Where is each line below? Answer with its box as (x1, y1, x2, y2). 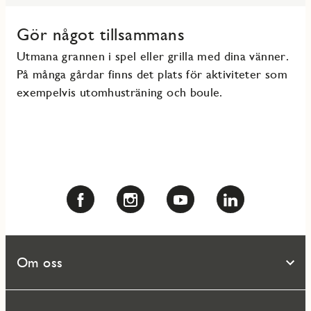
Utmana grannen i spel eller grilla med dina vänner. (17, 49, 289, 64)
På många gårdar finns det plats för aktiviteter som (17, 67, 287, 82)
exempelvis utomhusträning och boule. (17, 85, 223, 100)
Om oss (17, 254, 63, 271)
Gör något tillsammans (17, 24, 185, 45)
